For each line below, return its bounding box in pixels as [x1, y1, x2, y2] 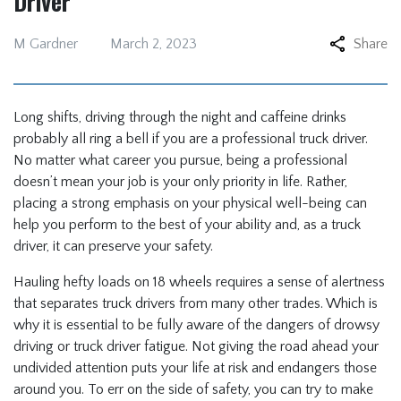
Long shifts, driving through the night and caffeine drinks [13, 109, 346, 125]
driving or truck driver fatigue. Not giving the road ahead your [13, 338, 379, 354]
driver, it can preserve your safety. [13, 238, 213, 254]
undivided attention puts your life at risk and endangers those [13, 360, 377, 376]
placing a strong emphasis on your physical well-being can [13, 195, 367, 211]
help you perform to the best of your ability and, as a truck [13, 217, 361, 233]
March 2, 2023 [110, 36, 197, 52]
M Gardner [13, 36, 78, 52]
